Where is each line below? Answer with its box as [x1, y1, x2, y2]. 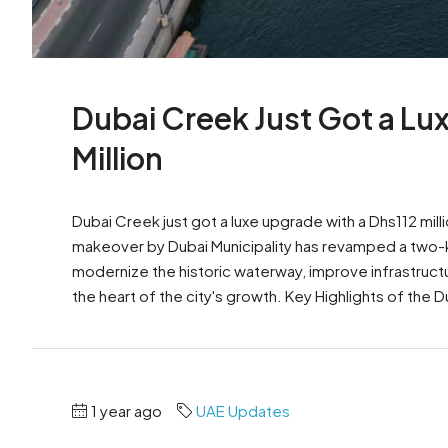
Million [72, 139, 163, 178]
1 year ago [91, 400, 162, 420]
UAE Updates [196, 400, 290, 420]
